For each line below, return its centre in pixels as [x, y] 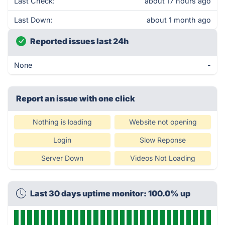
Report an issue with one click [76, 98]
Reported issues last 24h [79, 41]
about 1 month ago [179, 20]
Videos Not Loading [163, 158]
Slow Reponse [163, 140]
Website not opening [163, 122]
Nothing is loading [62, 122]
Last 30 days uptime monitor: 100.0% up [110, 193]
